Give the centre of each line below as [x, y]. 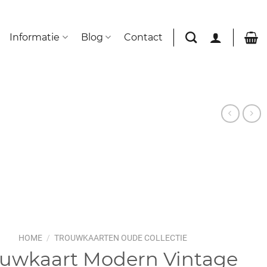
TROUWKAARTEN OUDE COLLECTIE [121, 238]
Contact [143, 37]
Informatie [35, 37]
